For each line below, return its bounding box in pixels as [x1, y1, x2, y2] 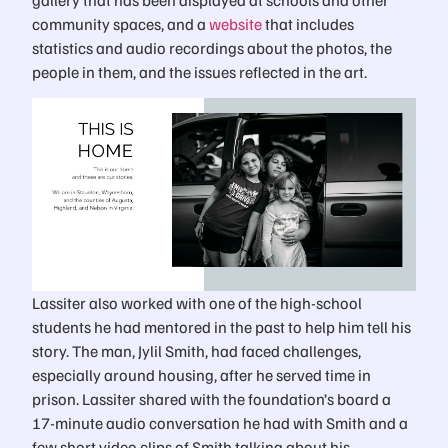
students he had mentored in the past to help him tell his [32, 316, 411, 338]
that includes [262, 12, 354, 34]
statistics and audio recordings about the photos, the [32, 36, 392, 58]
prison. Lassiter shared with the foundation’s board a [32, 388, 391, 410]
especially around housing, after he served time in [32, 364, 371, 386]
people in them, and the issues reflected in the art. [32, 60, 367, 82]
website [209, 12, 262, 34]
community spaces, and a [32, 12, 209, 34]
